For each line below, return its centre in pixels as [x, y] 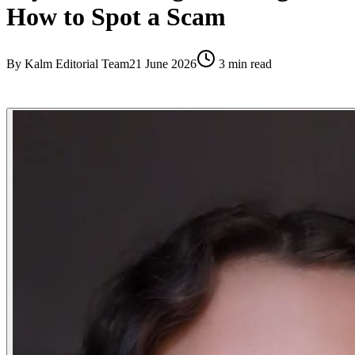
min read [248, 63]
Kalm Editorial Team [77, 63]
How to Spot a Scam [116, 17]
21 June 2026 [163, 63]
